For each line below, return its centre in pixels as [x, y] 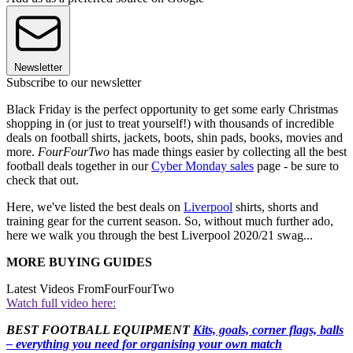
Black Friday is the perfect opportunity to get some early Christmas [172, 109]
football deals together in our [79, 165]
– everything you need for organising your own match [144, 344]
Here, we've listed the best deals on [95, 206]
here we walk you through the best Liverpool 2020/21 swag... [160, 235]
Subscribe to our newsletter [74, 82]
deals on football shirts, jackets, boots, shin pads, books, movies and [175, 137]
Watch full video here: [61, 303]
